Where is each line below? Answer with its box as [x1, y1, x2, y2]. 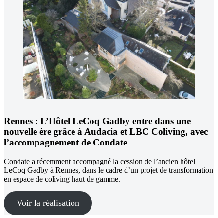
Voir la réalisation [16, 198, 79, 208]
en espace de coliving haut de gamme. [4, 174, 120, 183]
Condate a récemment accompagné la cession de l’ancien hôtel [4, 157, 195, 165]
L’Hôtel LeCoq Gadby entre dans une [38, 116, 191, 127]
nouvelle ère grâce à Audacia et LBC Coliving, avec [4, 127, 208, 137]
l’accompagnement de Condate [4, 137, 127, 148]
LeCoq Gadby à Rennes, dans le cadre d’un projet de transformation [4, 165, 213, 174]
